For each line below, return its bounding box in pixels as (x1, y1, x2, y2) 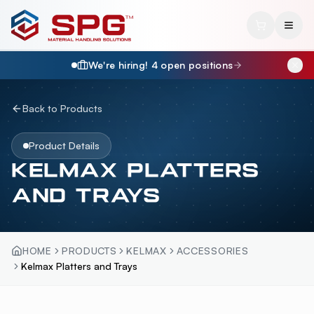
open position (158, 59, 228, 71)
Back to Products (22, 102, 102, 114)
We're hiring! (88, 59, 151, 71)
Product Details (29, 139, 100, 151)
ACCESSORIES (176, 245, 249, 257)
